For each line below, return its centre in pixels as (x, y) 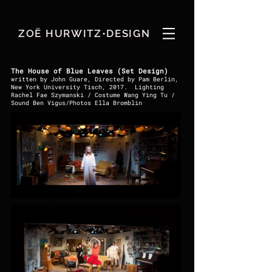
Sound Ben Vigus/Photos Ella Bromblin (76, 103)
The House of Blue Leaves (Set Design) (90, 71)
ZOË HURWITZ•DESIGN (84, 33)
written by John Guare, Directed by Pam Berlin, (95, 79)
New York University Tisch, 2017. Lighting (87, 87)
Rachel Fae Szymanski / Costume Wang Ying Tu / (93, 95)
